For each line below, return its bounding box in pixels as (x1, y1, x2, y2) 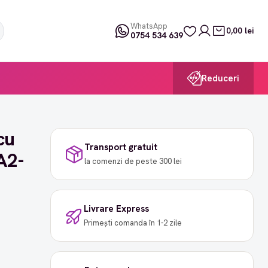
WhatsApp (130, 21, 167, 32)
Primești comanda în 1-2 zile (83, 218, 182, 229)
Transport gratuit (84, 141, 157, 154)
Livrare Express (83, 203, 149, 215)
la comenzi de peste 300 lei (84, 156, 182, 167)
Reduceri (202, 72, 239, 84)
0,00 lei (226, 25, 254, 36)
